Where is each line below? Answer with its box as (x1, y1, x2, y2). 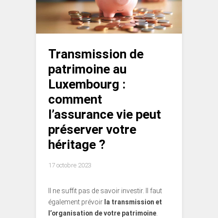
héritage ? (48, 137, 106, 152)
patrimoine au (48, 61, 127, 76)
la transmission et (103, 198, 162, 206)
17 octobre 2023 (48, 161, 91, 169)
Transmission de (48, 46, 144, 61)
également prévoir (48, 198, 103, 206)
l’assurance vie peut (48, 107, 161, 122)
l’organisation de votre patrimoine (48, 209, 156, 217)
